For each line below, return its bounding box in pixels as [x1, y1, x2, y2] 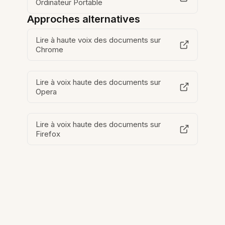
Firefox [36, 129, 61, 139]
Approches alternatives [27, 13, 141, 25]
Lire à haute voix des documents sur [36, 35, 161, 45]
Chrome [36, 45, 64, 54]
